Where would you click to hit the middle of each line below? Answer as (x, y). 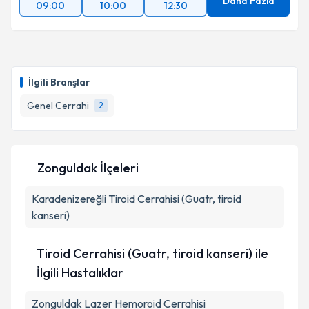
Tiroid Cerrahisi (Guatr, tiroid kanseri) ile (152, 253)
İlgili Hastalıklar (80, 273)
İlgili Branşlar (59, 82)
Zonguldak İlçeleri (88, 168)
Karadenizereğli (69, 199)
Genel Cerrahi (58, 106)
